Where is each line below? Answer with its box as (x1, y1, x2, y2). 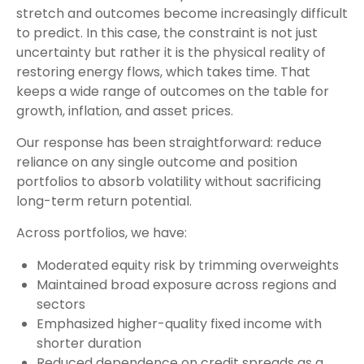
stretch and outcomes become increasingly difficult (16, 3, 348, 23)
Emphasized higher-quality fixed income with (37, 314, 322, 333)
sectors (37, 294, 85, 314)
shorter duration (37, 333, 141, 353)
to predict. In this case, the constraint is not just (16, 23, 318, 42)
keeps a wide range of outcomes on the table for (16, 81, 329, 101)
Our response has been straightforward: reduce (16, 132, 322, 152)
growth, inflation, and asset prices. (16, 101, 233, 120)
